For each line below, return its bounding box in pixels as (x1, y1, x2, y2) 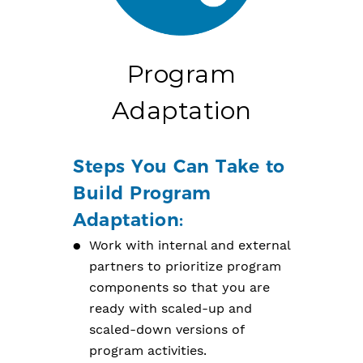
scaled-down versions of (89, 322, 244, 338)
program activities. (89, 343, 207, 359)
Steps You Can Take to (73, 156, 285, 178)
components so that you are (89, 280, 270, 296)
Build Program (73, 182, 211, 205)
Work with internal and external (89, 237, 290, 254)
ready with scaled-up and (89, 301, 252, 317)
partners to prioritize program (89, 258, 281, 275)
